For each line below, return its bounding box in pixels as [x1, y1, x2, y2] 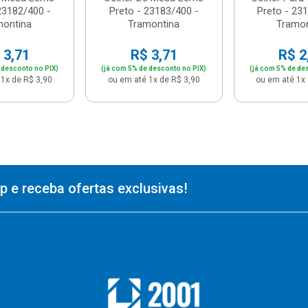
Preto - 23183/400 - [109, 4, 199, 17]
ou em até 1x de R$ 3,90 [107, 74, 200, 85]
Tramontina [128, 17, 180, 30]
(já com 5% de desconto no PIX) [101, 64, 207, 72]
